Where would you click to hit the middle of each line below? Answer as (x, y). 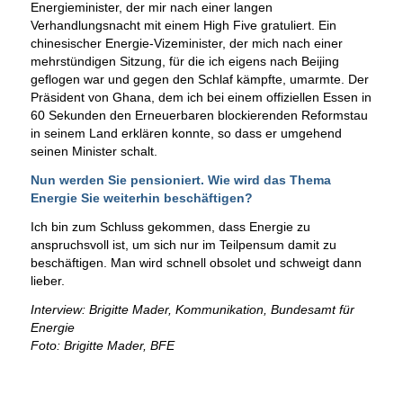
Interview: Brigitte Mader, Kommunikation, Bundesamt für (192, 309)
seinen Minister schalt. (94, 152)
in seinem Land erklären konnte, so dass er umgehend (186, 134)
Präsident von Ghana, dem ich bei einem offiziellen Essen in (201, 98)
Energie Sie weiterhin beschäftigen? (141, 198)
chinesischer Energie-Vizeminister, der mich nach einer (186, 44)
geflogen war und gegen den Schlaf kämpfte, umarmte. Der (199, 80)
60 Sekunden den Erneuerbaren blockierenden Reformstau (199, 116)
